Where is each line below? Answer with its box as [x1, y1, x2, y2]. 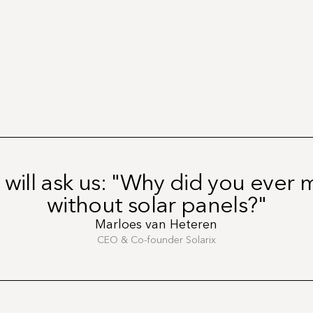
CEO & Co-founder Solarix [96, 234, 216, 246]
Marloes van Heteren [95, 217, 218, 232]
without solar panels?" [47, 191, 266, 218]
